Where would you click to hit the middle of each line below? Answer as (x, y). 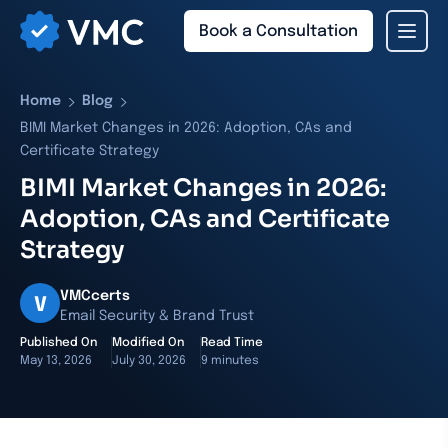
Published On (58, 343)
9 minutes (230, 361)
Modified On (148, 343)
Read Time (232, 343)
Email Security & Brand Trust (157, 316)
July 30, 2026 (149, 361)
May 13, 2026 (56, 361)
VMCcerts (95, 296)
